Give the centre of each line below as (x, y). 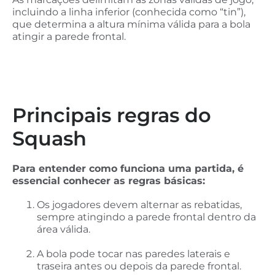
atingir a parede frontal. (69, 36)
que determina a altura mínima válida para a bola (131, 24)
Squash (49, 138)
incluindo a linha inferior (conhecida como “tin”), (129, 12)
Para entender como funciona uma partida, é (128, 168)
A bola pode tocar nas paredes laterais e (134, 254)
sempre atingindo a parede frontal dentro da (146, 217)
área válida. (64, 230)
